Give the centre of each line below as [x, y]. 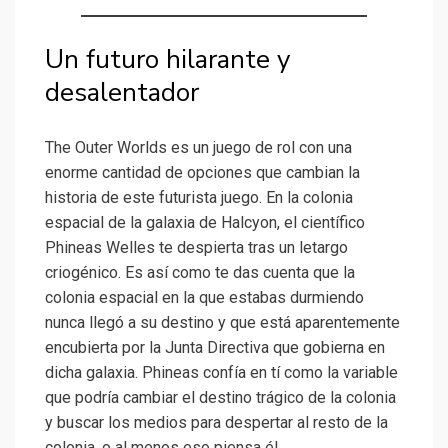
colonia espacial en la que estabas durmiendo [204, 298]
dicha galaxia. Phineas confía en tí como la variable [221, 373]
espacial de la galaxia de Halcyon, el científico [205, 223]
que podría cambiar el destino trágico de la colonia [220, 398]
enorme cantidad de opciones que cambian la [202, 173]
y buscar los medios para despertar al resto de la [216, 423]
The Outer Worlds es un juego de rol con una [198, 148]
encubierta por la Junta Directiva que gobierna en [215, 348]
